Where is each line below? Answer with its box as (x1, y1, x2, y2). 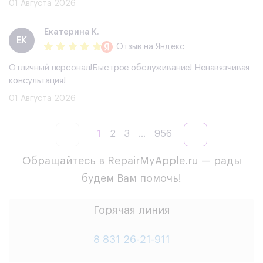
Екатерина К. (44, 28, 99, 37)
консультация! (9, 76, 66, 85)
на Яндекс (141, 43, 184, 52)
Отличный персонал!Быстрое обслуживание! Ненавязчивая (9, 63, 250, 72)
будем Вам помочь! (82, 173, 181, 184)
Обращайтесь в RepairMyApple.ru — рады (22, 155, 241, 166)
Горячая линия (93, 204, 170, 215)
